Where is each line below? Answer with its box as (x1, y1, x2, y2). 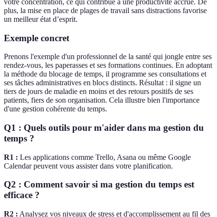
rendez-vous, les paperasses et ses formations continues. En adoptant (4, 61, 212, 70)
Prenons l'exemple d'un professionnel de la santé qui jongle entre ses (4, 52, 212, 61)
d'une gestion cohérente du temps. (4, 105, 107, 113)
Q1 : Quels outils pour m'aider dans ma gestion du (4, 122, 204, 133)
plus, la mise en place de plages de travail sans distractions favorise (4, 6, 207, 15)
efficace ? (4, 190, 40, 201)
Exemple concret (4, 32, 69, 43)
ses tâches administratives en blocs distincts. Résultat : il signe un (4, 78, 201, 87)
